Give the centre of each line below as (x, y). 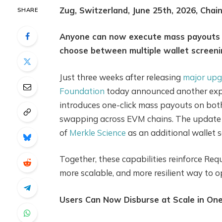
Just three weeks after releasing (121, 77)
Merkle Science (97, 132)
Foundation (82, 91)
